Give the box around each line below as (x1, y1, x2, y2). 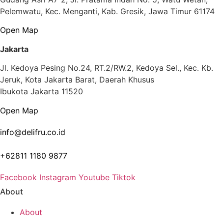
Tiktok (112, 172, 136, 182)
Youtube (79, 172, 110, 182)
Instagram (39, 172, 76, 182)
